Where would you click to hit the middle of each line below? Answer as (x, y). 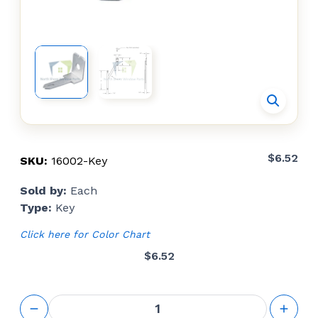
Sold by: (45, 190)
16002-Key (79, 160)
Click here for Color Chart (85, 234)
